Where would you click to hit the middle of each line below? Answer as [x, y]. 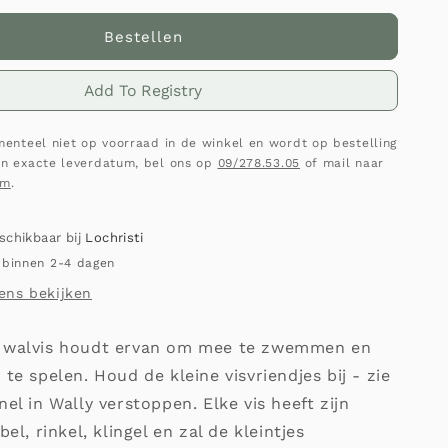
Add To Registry [143, 90]
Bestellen [143, 36]
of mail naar [342, 163]
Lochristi [114, 237]
